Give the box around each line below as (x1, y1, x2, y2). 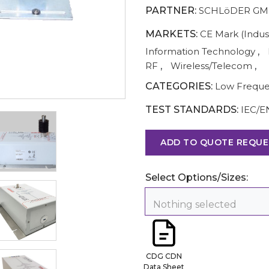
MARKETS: (145, 28, 198, 40)
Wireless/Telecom (171, 60, 252, 71)
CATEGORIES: (145, 80, 213, 92)
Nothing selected (153, 199, 237, 210)
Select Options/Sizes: (145, 172, 248, 183)
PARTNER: (145, 5, 196, 16)
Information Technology (145, 46, 255, 57)
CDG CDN (146, 252, 183, 261)
